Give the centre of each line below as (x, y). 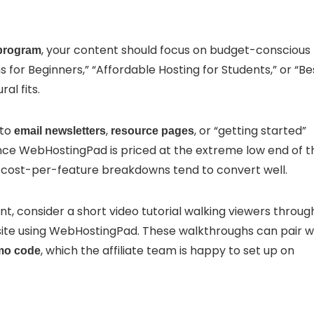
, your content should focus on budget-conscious (176, 50)
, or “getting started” (250, 130)
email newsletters (60, 130)
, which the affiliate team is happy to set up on (168, 250)
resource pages (152, 130)
